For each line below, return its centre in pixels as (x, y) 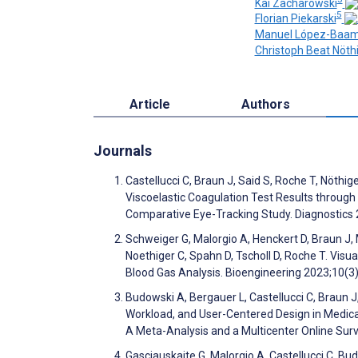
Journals (123, 150)
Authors (266, 104)
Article (149, 104)
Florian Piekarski (295, 19)
